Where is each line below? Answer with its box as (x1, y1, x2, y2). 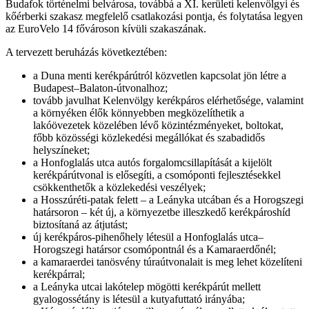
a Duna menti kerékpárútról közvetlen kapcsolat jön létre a (33, 69, 286, 81)
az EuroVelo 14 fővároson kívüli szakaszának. (6, 22, 206, 34)
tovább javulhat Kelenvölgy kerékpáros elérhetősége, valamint (33, 94, 303, 106)
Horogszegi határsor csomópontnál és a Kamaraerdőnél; (33, 243, 276, 255)
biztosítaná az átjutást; (33, 218, 128, 230)
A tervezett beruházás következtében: (6, 46, 167, 58)
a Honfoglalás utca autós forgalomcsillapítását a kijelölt (33, 156, 272, 168)
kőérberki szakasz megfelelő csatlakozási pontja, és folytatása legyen (6, 10, 303, 22)
